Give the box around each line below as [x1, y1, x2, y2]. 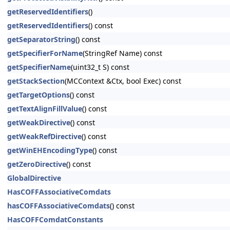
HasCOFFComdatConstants [7, 215, 103, 224]
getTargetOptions [7, 90, 70, 100]
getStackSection [7, 76, 65, 86]
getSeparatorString [7, 34, 75, 44]
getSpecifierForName [7, 48, 83, 58]
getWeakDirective [7, 118, 70, 127]
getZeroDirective [7, 159, 66, 169]
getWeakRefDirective [7, 131, 82, 141]
